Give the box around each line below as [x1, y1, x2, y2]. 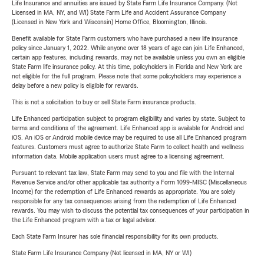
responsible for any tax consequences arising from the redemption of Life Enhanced [12, 197, 236, 205]
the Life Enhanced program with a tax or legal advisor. [12, 216, 156, 224]
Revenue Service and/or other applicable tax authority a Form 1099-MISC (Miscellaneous [12, 179, 247, 186]
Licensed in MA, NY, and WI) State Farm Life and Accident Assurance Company [12, 9, 226, 16]
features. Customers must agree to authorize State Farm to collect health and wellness [12, 143, 244, 151]
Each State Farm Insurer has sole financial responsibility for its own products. [12, 233, 219, 240]
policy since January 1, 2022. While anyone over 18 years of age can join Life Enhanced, [12, 44, 245, 52]
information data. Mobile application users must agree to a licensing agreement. [12, 153, 225, 160]
